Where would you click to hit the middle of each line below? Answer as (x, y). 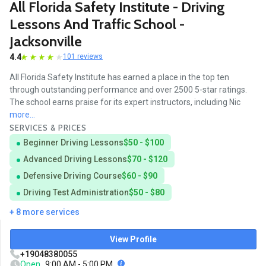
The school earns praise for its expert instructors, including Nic (125, 102)
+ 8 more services (45, 212)
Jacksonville (46, 41)
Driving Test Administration (76, 193)
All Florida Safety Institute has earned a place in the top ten (119, 77)
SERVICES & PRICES (48, 128)
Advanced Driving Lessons (75, 159)
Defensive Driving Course (72, 176)
